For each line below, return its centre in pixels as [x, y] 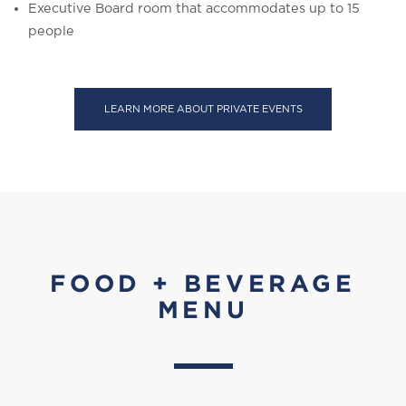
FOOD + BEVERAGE [203, 283]
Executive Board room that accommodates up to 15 [194, 9]
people [51, 32]
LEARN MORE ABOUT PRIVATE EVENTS [203, 110]
